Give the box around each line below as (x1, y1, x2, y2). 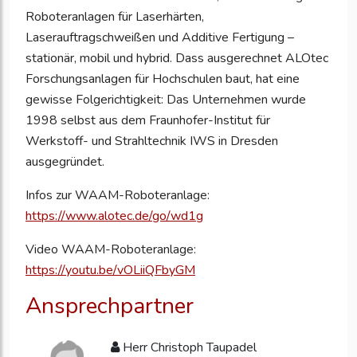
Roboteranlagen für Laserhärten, (25, 7, 204, 25)
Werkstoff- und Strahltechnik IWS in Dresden (25, 131, 278, 150)
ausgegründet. (25, 152, 104, 171)
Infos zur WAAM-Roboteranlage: (25, 186, 210, 204)
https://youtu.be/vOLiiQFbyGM (25, 261, 195, 279)
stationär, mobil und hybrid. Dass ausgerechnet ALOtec (25, 49, 328, 67)
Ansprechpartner (25, 290, 194, 321)
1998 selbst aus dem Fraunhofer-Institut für (25, 111, 270, 129)
